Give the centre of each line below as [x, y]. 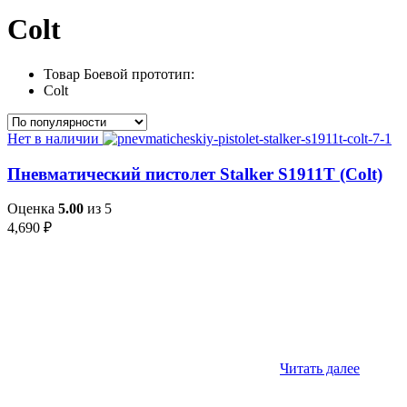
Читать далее [320, 369]
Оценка [33, 209]
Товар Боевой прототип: [119, 74]
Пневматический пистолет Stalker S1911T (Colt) [195, 174]
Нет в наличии [53, 138]
